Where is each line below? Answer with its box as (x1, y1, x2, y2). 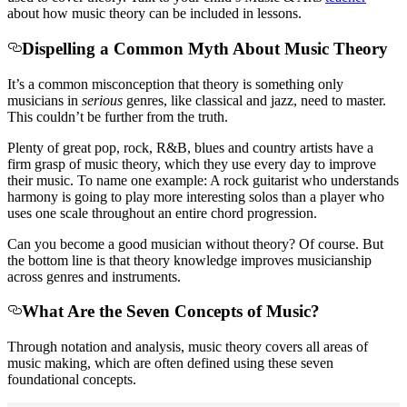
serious (82, 92, 123, 108)
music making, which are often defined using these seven (7, 355, 333, 371)
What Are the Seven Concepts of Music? (22, 302, 320, 322)
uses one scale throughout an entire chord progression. (7, 204, 317, 221)
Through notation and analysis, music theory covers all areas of (7, 339, 368, 354)
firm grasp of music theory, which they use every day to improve (7, 155, 376, 172)
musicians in (7, 92, 82, 108)
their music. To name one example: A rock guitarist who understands (7, 172, 399, 188)
